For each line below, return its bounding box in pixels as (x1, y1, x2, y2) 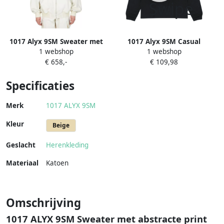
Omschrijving (6, 195, 81, 211)
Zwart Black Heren (132, 58, 195, 67)
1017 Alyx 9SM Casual (127, 37, 200, 46)
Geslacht (6, 140, 35, 150)
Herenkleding (46, 140, 88, 150)
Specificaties (6, 78, 74, 94)
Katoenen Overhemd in (124, 47, 203, 57)
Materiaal (6, 158, 38, 168)
